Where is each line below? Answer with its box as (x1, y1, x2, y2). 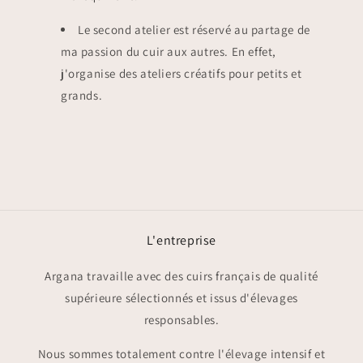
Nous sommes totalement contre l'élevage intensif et (37, 346, 326, 361)
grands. (61, 87, 103, 103)
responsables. (143, 312, 220, 327)
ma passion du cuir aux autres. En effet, (61, 43, 277, 59)
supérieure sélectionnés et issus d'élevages (65, 290, 298, 305)
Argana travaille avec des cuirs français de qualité (45, 268, 318, 284)
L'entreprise (146, 232, 217, 249)
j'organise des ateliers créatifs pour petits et (61, 65, 302, 81)
